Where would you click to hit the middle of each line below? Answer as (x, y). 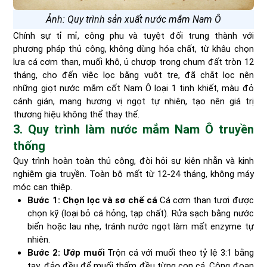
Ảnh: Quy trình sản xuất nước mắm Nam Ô (133, 20)
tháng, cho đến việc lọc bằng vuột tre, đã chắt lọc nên (133, 75)
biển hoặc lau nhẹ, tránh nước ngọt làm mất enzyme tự (141, 227)
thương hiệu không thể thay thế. (77, 115)
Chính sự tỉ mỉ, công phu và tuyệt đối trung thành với (133, 36)
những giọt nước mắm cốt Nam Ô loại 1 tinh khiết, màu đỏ (133, 89)
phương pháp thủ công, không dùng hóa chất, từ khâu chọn (133, 49)
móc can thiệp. (43, 187)
